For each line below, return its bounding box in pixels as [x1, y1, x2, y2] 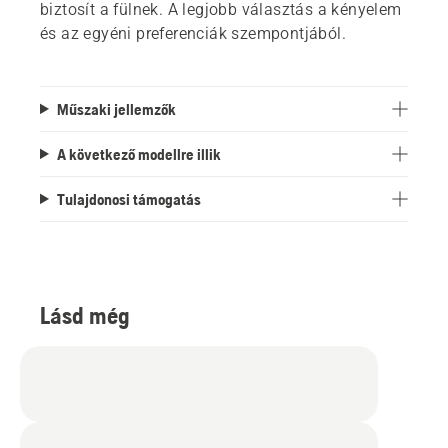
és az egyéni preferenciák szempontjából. [40, 23, 346, 43]
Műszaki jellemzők [56, 99, 176, 118]
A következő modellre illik [56, 144, 221, 163]
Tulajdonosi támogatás [56, 189, 201, 208]
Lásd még [40, 301, 130, 329]
